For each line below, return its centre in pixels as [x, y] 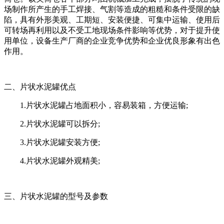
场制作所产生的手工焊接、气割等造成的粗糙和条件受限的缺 [112, 9]
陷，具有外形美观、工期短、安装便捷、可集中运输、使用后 [112, 20]
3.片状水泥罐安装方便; [52, 142]
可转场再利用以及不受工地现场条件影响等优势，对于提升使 [112, 30]
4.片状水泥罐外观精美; [52, 161]
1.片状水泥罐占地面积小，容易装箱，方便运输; [96, 105]
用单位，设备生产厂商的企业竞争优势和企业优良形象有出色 [112, 41]
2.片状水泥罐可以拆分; [52, 124]
